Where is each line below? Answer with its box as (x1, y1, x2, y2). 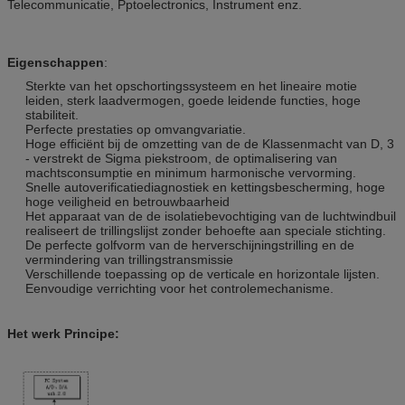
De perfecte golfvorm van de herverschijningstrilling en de (25, 237, 354, 252)
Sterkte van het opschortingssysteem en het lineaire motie (25, 78, 357, 93)
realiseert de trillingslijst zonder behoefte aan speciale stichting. (25, 222, 386, 238)
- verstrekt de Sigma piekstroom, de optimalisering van (25, 150, 337, 165)
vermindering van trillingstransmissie (25, 251, 233, 267)
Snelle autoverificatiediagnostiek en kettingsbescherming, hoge (25, 179, 385, 194)
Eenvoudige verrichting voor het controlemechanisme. (25, 280, 334, 296)
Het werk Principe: (7, 325, 119, 341)
